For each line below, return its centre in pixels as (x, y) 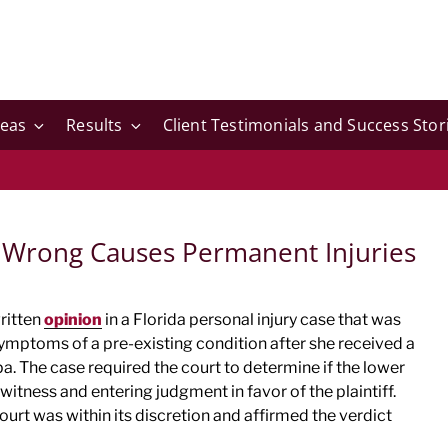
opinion (73, 319)
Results (94, 125)
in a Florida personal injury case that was (251, 319)
